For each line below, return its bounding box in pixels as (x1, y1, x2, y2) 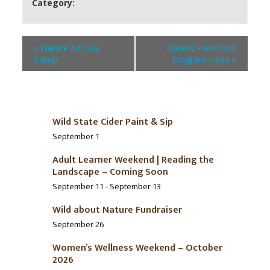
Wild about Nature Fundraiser (52, 202, 182, 219)
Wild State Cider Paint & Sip (52, 114, 173, 131)
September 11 (52, 181, 104, 192)
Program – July (172, 54, 232, 66)
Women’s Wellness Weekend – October (52, 240, 222, 257)
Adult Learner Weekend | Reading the (52, 152, 214, 169)
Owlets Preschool (167, 42, 236, 54)
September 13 (110, 181, 161, 192)
